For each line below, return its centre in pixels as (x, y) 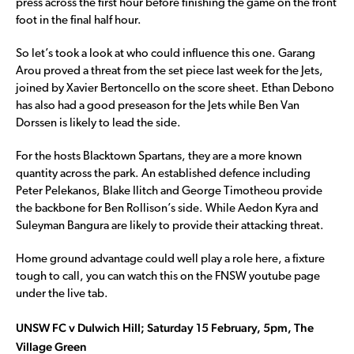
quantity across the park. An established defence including (163, 174)
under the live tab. (62, 294)
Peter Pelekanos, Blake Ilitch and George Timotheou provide (169, 191)
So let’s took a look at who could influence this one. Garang (166, 54)
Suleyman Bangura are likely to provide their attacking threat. (170, 226)
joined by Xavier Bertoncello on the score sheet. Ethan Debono (175, 88)
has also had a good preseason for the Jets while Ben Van (158, 106)
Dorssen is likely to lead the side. (98, 123)
